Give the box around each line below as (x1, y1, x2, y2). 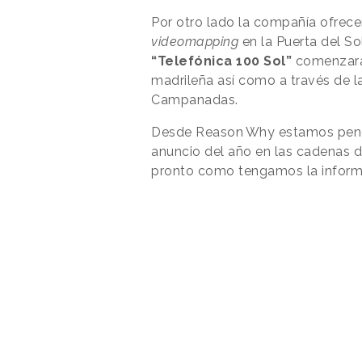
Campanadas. (151, 91, 242, 107)
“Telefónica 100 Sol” (151, 53, 292, 69)
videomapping (151, 33, 238, 49)
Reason (196, 124, 243, 140)
